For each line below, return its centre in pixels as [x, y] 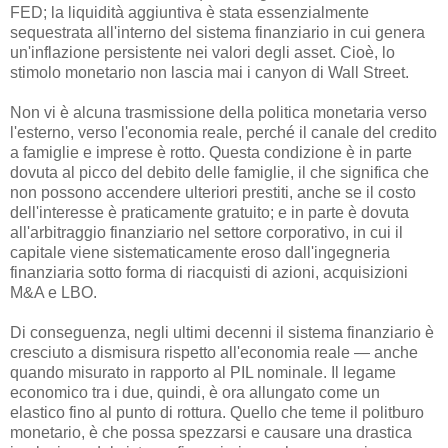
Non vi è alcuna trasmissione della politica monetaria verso [218, 113]
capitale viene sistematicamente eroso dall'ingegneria [200, 253]
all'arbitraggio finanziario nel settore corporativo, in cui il [206, 233]
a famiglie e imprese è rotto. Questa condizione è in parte [211, 153]
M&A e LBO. [53, 293]
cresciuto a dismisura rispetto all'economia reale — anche [214, 353]
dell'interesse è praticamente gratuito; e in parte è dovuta [209, 213]
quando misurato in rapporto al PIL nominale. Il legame [203, 373]
